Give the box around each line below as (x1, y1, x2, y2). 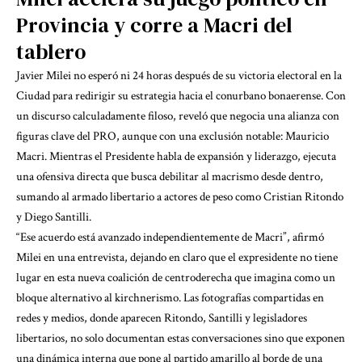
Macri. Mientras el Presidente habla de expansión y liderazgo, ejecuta (16, 149, 336, 164)
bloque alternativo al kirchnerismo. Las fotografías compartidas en (16, 290, 324, 305)
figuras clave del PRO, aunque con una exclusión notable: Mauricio (16, 128, 329, 144)
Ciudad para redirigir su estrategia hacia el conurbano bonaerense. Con (16, 88, 346, 103)
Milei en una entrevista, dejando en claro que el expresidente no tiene (16, 250, 338, 265)
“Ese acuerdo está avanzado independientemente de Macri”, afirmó (16, 229, 324, 245)
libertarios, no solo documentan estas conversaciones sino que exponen (16, 330, 345, 346)
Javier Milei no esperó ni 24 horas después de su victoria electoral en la (16, 68, 342, 83)
